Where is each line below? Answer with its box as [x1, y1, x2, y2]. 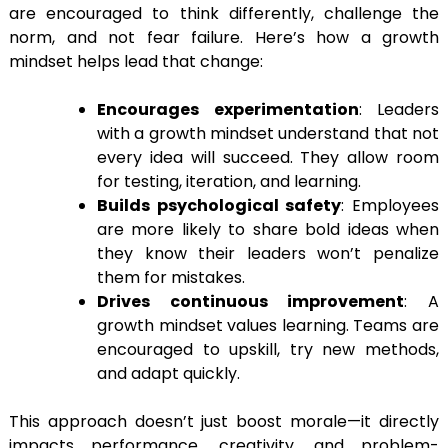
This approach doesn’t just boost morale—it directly [9, 410, 439, 434]
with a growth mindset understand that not [97, 122, 439, 146]
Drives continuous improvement [97, 290, 405, 314]
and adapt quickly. [97, 362, 240, 386]
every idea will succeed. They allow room [97, 146, 439, 170]
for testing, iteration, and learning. [97, 170, 361, 194]
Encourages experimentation [97, 98, 359, 122]
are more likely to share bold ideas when [97, 218, 439, 242]
